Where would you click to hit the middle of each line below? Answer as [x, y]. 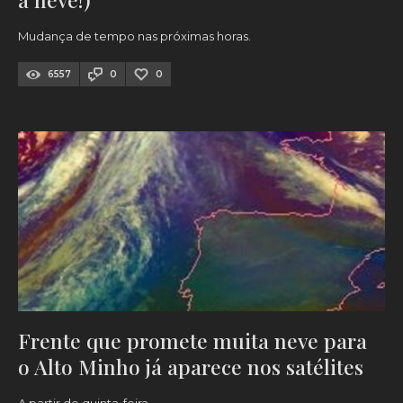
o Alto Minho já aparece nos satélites [191, 367]
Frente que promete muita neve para [193, 341]
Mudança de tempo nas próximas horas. [134, 36]
